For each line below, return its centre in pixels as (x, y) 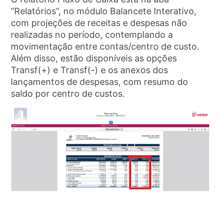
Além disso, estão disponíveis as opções (94, 58)
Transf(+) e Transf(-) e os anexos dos (90, 70)
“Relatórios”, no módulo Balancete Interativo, (104, 11)
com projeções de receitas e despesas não (99, 23)
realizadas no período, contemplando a (92, 35)
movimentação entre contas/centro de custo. (105, 47)
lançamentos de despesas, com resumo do (100, 82)
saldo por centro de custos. (68, 94)
